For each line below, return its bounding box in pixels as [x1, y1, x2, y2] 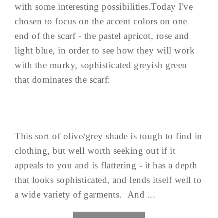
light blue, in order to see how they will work [15, 45, 195, 55]
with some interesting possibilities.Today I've [15, 1, 193, 12]
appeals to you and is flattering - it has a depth [15, 160, 198, 170]
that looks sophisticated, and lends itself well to [15, 174, 201, 185]
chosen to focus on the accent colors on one [15, 16, 187, 26]
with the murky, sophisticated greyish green [15, 59, 187, 70]
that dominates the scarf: [15, 74, 110, 85]
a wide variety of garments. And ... [15, 189, 155, 200]
